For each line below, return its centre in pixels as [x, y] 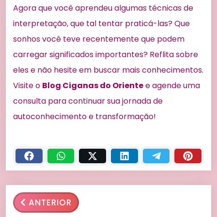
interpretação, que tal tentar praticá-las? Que [101, 24]
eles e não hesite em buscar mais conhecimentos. [108, 70]
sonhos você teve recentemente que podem [99, 39]
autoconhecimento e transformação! [85, 117]
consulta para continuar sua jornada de [88, 101]
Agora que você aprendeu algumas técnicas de [103, 8]
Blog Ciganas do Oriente [93, 86]
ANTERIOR [50, 203]
